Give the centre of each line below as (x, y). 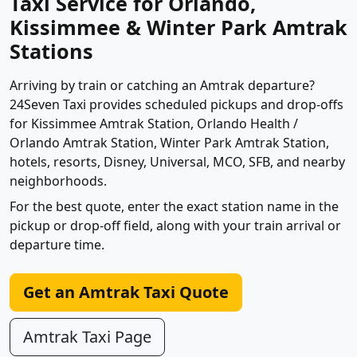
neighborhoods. (58, 181)
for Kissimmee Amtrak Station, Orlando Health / (154, 124)
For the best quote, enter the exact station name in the (174, 207)
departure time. (57, 245)
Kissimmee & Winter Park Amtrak (178, 27)
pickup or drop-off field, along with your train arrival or (175, 226)
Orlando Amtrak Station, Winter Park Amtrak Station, (169, 143)
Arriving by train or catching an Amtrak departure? (162, 86)
